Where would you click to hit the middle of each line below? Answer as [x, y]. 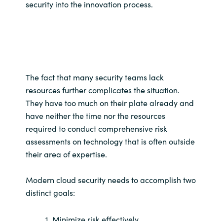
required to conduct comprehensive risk [96, 129]
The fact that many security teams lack [94, 77]
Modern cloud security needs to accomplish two [110, 180]
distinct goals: [50, 193]
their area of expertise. [66, 154]
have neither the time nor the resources [95, 116]
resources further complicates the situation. [102, 90]
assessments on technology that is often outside [110, 141]
